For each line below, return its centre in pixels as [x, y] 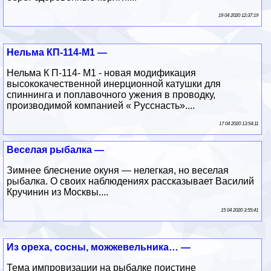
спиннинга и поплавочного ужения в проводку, [111, 94]
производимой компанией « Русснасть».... [101, 105]
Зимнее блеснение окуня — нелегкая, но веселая [118, 170]
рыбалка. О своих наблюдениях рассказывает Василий [131, 181]
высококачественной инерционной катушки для [114, 83]
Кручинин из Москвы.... [58, 192]
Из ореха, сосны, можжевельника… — [99, 247]
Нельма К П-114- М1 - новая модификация [102, 73]
